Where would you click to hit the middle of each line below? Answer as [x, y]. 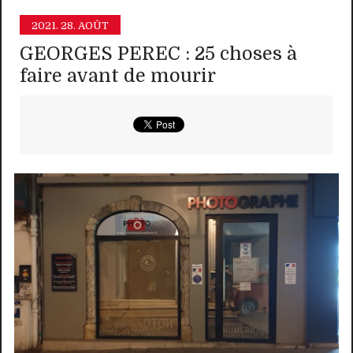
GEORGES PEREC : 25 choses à [159, 54]
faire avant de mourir [118, 76]
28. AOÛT [85, 25]
